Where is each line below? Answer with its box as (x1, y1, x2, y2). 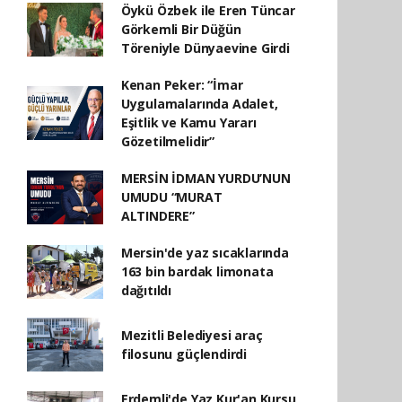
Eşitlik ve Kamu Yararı (120, 114, 257, 131)
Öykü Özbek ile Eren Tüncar (120, 2, 295, 19)
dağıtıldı (120, 282, 172, 299)
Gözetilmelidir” (120, 133, 214, 150)
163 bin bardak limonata (120, 263, 274, 280)
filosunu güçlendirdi (120, 345, 247, 363)
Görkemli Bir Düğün (120, 21, 241, 38)
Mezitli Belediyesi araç (120, 327, 263, 344)
